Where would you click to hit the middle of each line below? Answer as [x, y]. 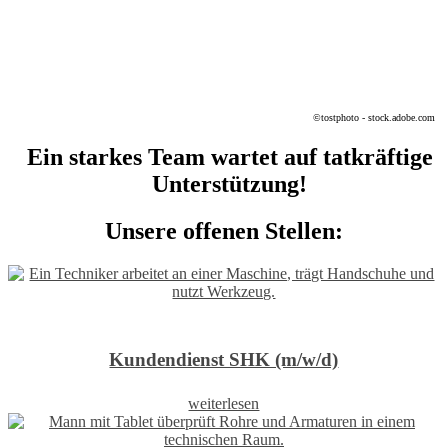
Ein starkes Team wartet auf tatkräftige [230, 156]
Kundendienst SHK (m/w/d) [224, 360]
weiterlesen [224, 404]
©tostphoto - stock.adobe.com [374, 117]
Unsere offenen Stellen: [224, 230]
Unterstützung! [230, 183]
